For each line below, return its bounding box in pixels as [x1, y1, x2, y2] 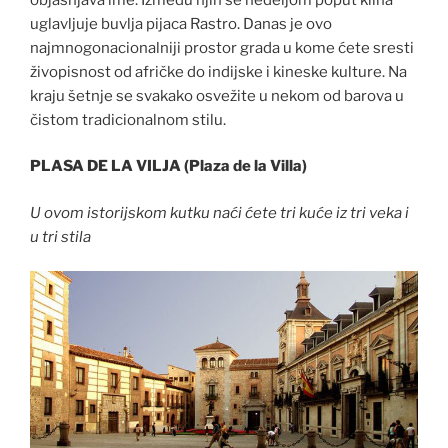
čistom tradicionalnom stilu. [30, 110, 226, 129]
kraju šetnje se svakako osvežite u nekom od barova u [30, 86, 404, 105]
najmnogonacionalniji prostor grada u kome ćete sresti [30, 38, 414, 57]
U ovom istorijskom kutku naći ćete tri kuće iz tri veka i [30, 203, 409, 222]
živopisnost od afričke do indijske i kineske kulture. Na [30, 62, 407, 81]
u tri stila [30, 227, 91, 246]
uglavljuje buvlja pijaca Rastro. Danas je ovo [30, 14, 332, 33]
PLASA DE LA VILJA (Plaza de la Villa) [30, 157, 307, 176]
